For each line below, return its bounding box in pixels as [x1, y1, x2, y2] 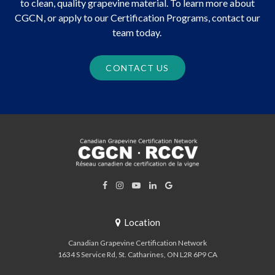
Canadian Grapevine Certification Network [68, 238, 207, 248]
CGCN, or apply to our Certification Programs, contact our [15, 11, 260, 23]
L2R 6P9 [180, 250, 206, 260]
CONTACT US [106, 62, 169, 73]
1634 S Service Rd [58, 250, 115, 260]
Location [123, 217, 160, 228]
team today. [112, 26, 163, 38]
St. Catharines [118, 250, 164, 260]
